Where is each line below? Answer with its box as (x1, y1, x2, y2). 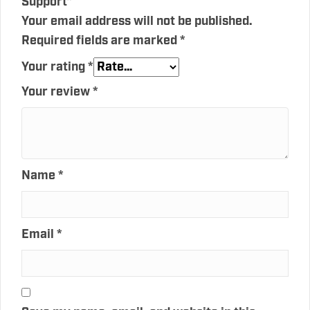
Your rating (21, 58, 88, 75)
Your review (21, 83, 93, 100)
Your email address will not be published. (21, 12, 253, 30)
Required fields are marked (21, 32, 180, 49)
